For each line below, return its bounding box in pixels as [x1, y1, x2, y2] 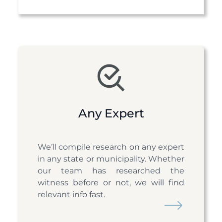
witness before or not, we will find [38, 178, 184, 188]
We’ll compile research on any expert [38, 142, 184, 152]
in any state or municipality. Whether [38, 154, 184, 164]
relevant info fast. [38, 190, 105, 200]
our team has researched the [38, 166, 184, 176]
